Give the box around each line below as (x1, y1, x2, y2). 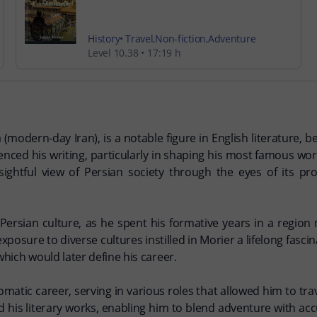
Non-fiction (155, 32, 207, 45)
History (88, 32, 120, 45)
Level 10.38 (88, 46, 139, 59)
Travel (125, 32, 154, 45)
